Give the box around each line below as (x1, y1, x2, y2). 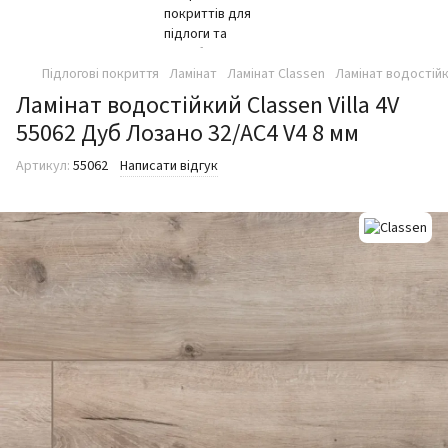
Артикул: (16, 156, 70, 176)
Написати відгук (120, 156, 218, 176)
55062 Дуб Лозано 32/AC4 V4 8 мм (16, 116, 359, 151)
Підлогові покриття (42, 64, 159, 84)
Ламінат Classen (227, 64, 325, 84)
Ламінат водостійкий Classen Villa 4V (16, 88, 399, 123)
